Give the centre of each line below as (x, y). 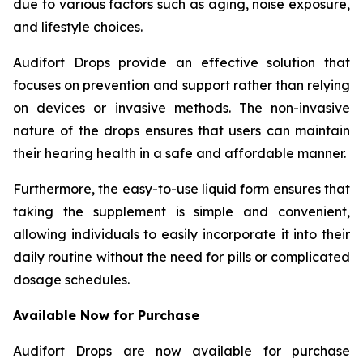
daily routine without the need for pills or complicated (181, 257)
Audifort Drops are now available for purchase (181, 351)
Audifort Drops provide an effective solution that (181, 63)
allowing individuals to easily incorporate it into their (181, 235)
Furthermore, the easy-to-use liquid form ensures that (181, 189)
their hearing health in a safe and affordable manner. (179, 154)
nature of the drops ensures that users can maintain (181, 131)
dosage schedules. (71, 280)
